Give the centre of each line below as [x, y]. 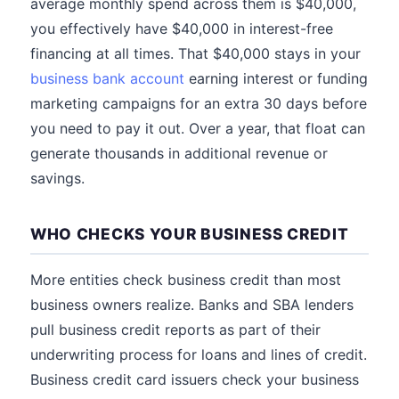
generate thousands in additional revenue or [179, 153]
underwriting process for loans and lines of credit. [199, 354]
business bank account [107, 78]
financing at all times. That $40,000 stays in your [195, 53]
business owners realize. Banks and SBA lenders [192, 305]
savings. [57, 178]
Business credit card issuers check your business [195, 379]
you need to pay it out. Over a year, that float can [198, 128]
